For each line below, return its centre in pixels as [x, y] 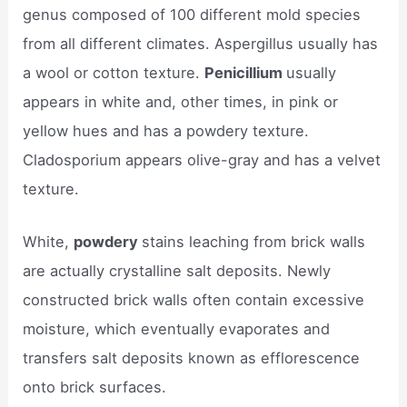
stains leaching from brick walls [254, 242]
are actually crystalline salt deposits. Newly [177, 271]
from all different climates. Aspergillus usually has [201, 43]
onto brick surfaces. [95, 387]
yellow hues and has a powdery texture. [166, 130]
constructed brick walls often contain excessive [194, 300]
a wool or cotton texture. [114, 72]
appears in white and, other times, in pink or [181, 101]
